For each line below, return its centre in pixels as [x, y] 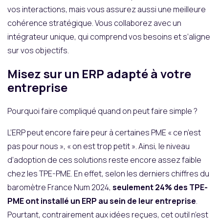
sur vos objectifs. [38, 50]
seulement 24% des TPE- [160, 187]
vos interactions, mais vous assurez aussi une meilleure [107, 9]
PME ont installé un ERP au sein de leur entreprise [102, 201]
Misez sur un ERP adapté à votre [99, 73]
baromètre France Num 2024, [60, 187]
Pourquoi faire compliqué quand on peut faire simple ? [102, 111]
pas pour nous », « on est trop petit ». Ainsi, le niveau [99, 146]
